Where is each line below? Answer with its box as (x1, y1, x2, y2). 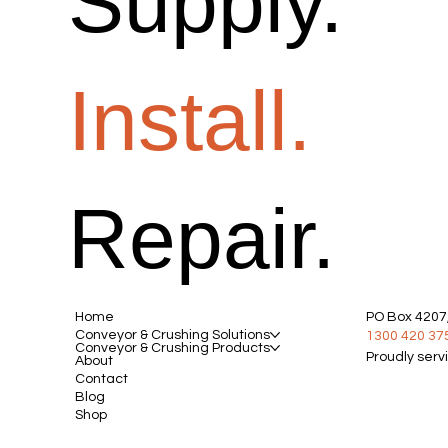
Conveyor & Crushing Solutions (75, 327, 270, 342)
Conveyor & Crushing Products (75, 340, 270, 355)
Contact (75, 371, 128, 386)
